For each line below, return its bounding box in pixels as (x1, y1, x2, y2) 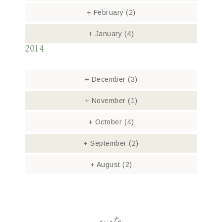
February (91, 8, 126, 16)
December (89, 75, 128, 83)
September (88, 139, 129, 147)
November (89, 97, 128, 105)
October (93, 118, 124, 126)
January (93, 30, 124, 38)
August (95, 161, 122, 168)
